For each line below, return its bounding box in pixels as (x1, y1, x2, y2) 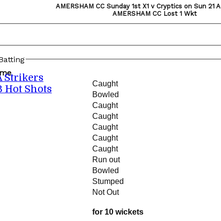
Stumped (92, 177, 126, 186)
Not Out (92, 188, 121, 197)
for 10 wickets (92, 208, 144, 217)
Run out (92, 155, 122, 164)
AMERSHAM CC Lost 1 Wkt (112, 10, 197, 17)
